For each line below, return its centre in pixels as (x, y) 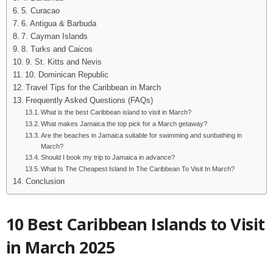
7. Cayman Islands (54, 36)
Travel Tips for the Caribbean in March (93, 87)
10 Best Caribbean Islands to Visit (136, 224)
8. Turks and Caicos (57, 49)
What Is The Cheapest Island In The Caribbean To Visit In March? (138, 168)
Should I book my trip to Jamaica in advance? (108, 157)
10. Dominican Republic (66, 75)
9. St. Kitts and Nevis (63, 62)
